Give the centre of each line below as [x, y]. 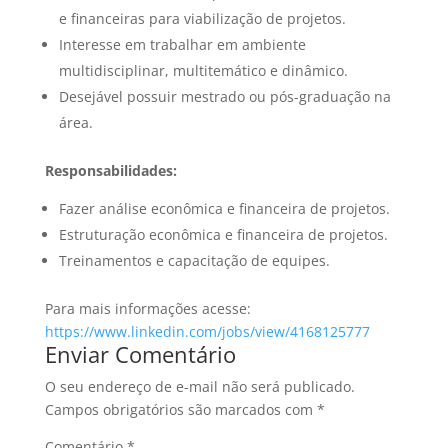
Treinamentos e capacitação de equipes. [194, 260]
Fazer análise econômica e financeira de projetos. [224, 208]
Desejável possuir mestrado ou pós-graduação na [224, 96]
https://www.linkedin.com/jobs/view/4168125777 [207, 331]
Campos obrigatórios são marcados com [180, 409]
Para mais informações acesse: [147, 308]
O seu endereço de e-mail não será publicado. [199, 386]
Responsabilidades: [110, 170]
